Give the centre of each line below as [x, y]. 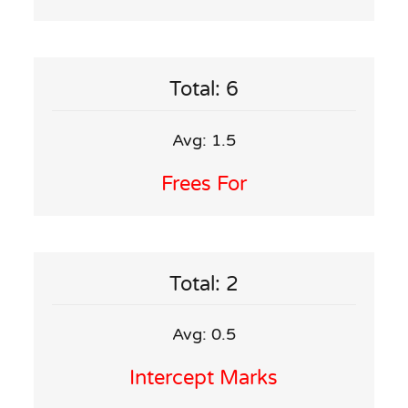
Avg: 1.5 [204, 140]
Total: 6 [204, 90]
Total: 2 [204, 284]
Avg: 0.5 [204, 335]
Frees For [204, 184]
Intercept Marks [204, 378]
